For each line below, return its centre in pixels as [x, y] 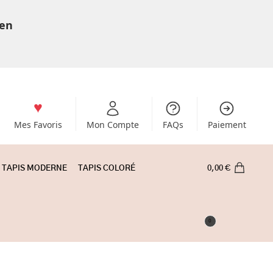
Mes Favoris [38, 124]
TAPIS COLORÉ [107, 168]
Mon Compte [112, 124]
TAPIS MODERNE [34, 168]
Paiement [227, 124]
